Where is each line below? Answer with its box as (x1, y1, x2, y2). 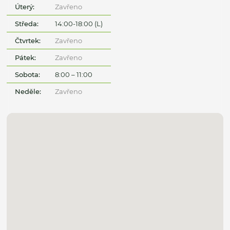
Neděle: (15, 87, 42, 95)
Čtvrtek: (15, 36, 41, 45)
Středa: (15, 19, 39, 28)
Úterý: (15, 2, 35, 11)
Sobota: (15, 70, 41, 79)
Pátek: (15, 53, 36, 62)
